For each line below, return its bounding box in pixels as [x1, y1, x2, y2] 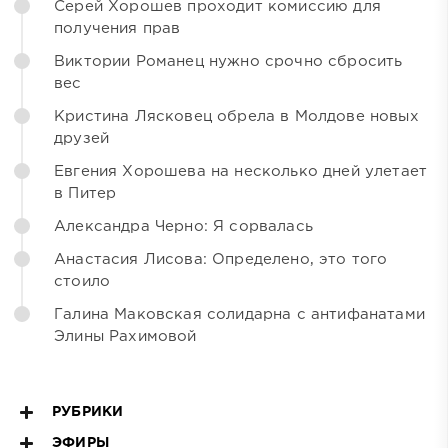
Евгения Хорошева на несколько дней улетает [54, 165, 428, 179]
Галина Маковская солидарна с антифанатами [54, 308, 425, 322]
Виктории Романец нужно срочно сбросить [54, 55, 403, 69]
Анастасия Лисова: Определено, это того [54, 253, 388, 267]
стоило [54, 275, 111, 289]
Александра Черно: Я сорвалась [54, 220, 313, 234]
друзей [54, 132, 110, 146]
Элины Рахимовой [54, 330, 197, 344]
